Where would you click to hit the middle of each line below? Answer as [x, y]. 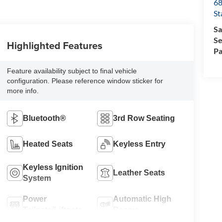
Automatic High [142, 199]
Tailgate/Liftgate [52, 210]
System [37, 178]
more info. [23, 91]
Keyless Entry [139, 144]
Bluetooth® [44, 118]
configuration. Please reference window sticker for [85, 81]
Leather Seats [139, 173]
